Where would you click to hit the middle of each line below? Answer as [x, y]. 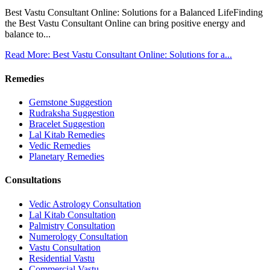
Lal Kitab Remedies [67, 134]
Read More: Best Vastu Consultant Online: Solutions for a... [118, 55]
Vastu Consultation [65, 247]
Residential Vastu [62, 258]
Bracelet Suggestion [67, 124]
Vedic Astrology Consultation [85, 204]
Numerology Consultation [78, 236]
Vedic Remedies [60, 145]
